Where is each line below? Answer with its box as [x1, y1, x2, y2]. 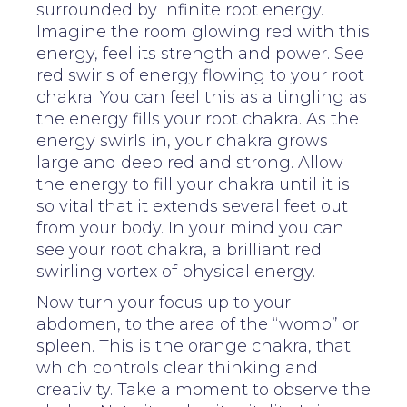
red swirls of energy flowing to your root [36, 65, 364, 85]
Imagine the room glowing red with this [36, 21, 370, 42]
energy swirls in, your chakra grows [36, 130, 328, 151]
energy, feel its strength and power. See [36, 43, 364, 64]
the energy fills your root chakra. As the [36, 108, 359, 129]
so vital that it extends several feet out [36, 195, 348, 216]
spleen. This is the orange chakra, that [36, 335, 351, 356]
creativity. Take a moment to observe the [36, 379, 371, 400]
